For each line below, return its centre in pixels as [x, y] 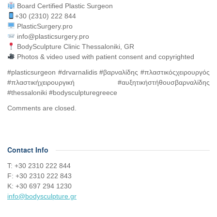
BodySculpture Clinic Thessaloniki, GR [74, 46]
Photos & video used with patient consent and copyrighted [104, 56]
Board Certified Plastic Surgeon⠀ [66, 6]
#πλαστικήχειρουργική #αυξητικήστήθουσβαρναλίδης [108, 82]
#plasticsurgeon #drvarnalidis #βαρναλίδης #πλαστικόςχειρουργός [108, 72]
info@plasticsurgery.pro [52, 36]
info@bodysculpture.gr [42, 196]
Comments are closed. [42, 108]
